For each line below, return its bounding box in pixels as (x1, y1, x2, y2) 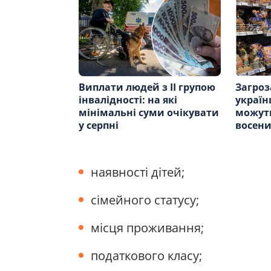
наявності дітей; (91, 163, 188, 180)
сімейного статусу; (91, 191, 199, 208)
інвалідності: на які (79, 93, 177, 106)
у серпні (79, 118, 119, 132)
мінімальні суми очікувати (79, 105, 219, 119)
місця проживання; (91, 219, 204, 236)
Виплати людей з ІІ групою (79, 80, 215, 94)
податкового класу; (91, 247, 202, 264)
